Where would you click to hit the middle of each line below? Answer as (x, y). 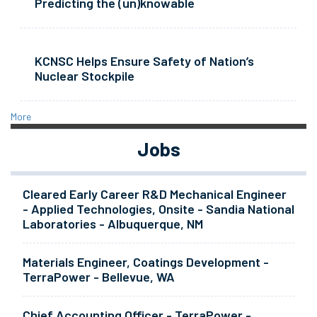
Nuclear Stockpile (84, 76)
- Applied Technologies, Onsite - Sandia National (158, 209)
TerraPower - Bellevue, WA (98, 277)
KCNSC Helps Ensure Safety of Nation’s (144, 61)
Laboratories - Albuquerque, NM (113, 224)
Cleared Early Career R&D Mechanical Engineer (154, 194)
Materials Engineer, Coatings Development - (145, 262)
